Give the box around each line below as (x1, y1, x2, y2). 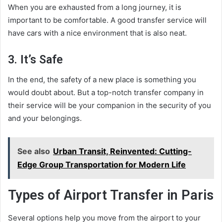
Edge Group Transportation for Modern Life (17, 160, 186, 170)
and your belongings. (8, 113, 82, 123)
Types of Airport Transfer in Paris (8, 187, 214, 204)
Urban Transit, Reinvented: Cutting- (53, 146, 192, 157)
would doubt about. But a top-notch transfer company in (8, 88, 204, 98)
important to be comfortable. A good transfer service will (8, 15, 207, 25)
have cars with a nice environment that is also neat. (8, 28, 187, 38)
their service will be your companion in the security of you (8, 101, 211, 111)
